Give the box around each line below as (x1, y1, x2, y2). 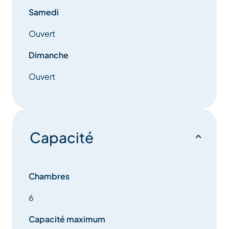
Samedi (29, 7, 59, 18)
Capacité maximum (29, 214, 105, 225)
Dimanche (29, 50, 68, 61)
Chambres (29, 171, 70, 182)
